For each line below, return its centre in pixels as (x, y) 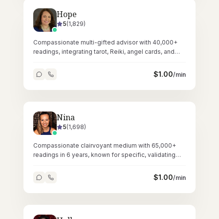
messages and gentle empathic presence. (94, 164)
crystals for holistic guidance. (75, 61)
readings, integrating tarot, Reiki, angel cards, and (104, 52)
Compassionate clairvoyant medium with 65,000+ (105, 145)
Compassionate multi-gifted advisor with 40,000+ (105, 42)
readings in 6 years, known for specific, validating (104, 155)
